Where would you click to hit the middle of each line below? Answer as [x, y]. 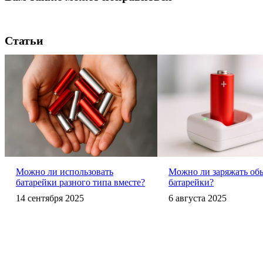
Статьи [24, 41]
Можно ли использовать [65, 172]
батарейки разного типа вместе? [80, 183]
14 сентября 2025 [50, 198]
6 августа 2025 [198, 198]
